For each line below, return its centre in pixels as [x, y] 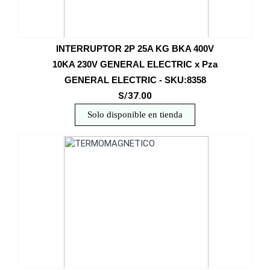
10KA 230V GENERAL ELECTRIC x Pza [135, 64]
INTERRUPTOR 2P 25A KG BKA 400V [135, 49]
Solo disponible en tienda [135, 115]
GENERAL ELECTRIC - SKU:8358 [135, 80]
